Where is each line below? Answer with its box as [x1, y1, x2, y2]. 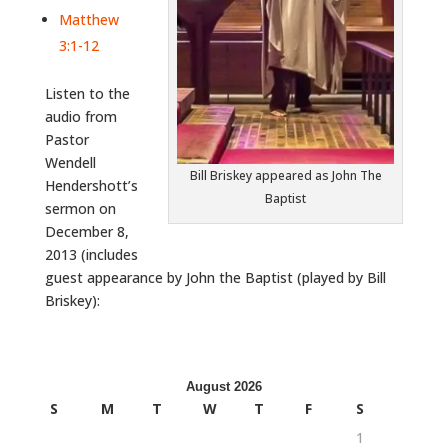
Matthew [58, 10, 119, 29]
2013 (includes [44, 245, 138, 264]
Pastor [44, 130, 89, 149]
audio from [44, 107, 117, 126]
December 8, [44, 222, 129, 241]
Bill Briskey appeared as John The [189, 167, 382, 185]
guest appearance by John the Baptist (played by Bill [44, 268, 386, 287]
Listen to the [44, 84, 130, 103]
